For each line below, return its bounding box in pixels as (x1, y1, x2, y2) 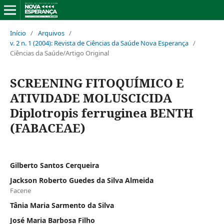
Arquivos (37, 28, 64, 37)
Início (9, 28, 26, 37)
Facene (9, 185, 31, 195)
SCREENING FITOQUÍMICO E (9, 74, 184, 91)
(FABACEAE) (9, 119, 85, 136)
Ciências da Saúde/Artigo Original (9, 48, 109, 57)
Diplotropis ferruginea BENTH (9, 104, 193, 121)
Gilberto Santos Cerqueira (9, 160, 99, 170)
